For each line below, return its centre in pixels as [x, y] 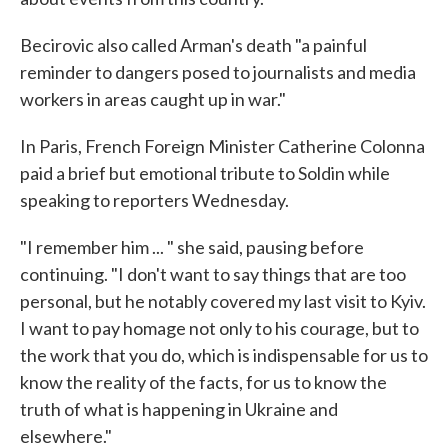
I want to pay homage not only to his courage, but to [219, 327]
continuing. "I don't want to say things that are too [213, 273]
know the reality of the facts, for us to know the [203, 381]
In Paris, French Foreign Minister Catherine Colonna [222, 145]
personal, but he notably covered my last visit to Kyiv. [223, 300]
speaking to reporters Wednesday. [154, 199]
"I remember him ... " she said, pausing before [192, 246]
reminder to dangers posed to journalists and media [218, 71]
